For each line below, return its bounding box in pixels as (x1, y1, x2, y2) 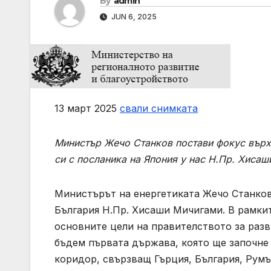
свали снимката (120, 102, 198, 115)
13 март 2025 (54, 102, 120, 115)
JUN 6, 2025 (109, 12, 157, 22)
